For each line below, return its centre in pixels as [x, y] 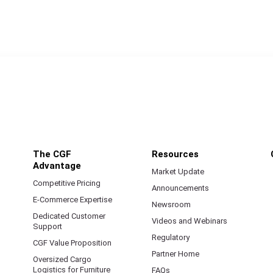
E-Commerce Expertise [73, 199]
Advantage [57, 165]
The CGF [52, 154]
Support [48, 226]
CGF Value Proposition [72, 243]
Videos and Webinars [190, 221]
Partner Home [175, 253]
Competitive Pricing [67, 183]
